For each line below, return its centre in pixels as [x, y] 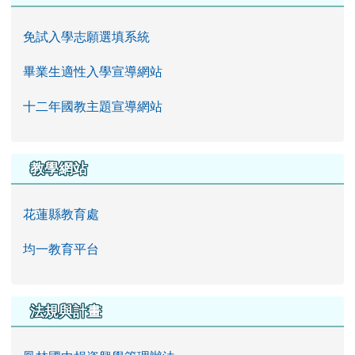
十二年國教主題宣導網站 [93, 106]
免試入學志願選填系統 [86, 36]
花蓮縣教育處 [61, 214]
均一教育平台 [61, 248]
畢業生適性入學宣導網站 [93, 71]
